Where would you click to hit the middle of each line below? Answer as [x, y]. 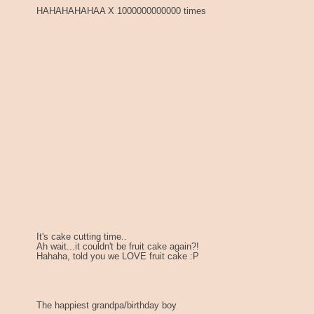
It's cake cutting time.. [82, 237]
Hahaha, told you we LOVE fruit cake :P [118, 256]
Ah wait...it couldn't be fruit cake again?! [118, 246]
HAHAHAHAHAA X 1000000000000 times [121, 11]
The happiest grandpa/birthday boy [107, 305]
